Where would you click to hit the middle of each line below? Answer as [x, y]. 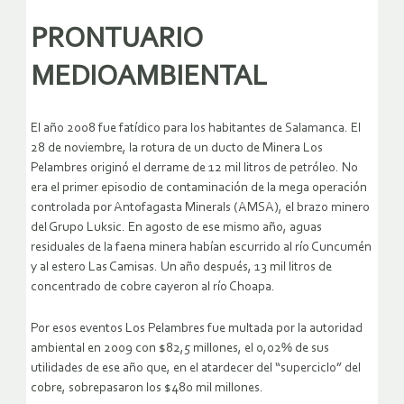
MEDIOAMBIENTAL [149, 77]
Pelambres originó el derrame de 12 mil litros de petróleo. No [194, 169]
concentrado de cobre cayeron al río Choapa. [153, 288]
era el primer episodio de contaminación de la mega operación [199, 188]
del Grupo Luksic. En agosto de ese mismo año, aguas [176, 228]
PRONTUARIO [117, 39]
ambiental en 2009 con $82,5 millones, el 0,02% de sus [180, 349]
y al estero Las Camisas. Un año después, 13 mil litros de [181, 268]
